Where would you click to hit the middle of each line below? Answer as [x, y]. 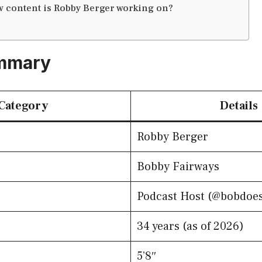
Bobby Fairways [178, 167]
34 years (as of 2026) [190, 227]
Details [239, 106]
